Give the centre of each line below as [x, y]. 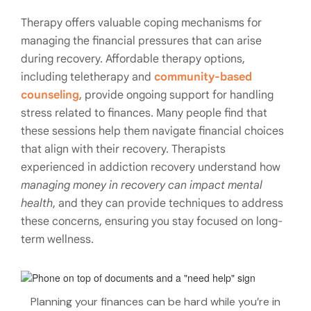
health [37, 204]
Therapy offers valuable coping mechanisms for [141, 23]
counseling [50, 95]
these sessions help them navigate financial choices [152, 132]
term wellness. [57, 240]
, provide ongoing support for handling [176, 95]
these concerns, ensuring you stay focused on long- [152, 222]
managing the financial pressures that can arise [141, 41]
